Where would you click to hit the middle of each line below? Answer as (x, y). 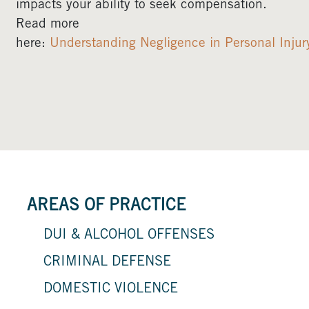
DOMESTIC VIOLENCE (111, 290)
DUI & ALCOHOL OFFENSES (129, 236)
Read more (48, 24)
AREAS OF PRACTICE (107, 207)
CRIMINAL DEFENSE (107, 263)
